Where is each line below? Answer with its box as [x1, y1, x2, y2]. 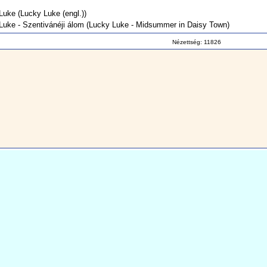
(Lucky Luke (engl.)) [15, 9, 86, 18]
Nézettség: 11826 [172, 39, 221, 45]
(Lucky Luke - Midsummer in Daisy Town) [83, 20, 229, 29]
